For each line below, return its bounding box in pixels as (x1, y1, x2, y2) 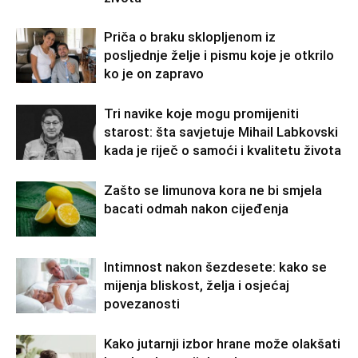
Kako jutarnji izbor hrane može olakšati (104, 336, 340, 352)
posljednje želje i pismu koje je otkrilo (104, 47, 334, 64)
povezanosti (104, 296, 180, 312)
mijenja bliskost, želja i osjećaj (104, 277, 289, 294)
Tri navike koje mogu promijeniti (104, 105, 299, 122)
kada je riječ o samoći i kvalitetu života (104, 142, 341, 159)
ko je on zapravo (104, 66, 204, 82)
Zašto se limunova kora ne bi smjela (104, 182, 322, 199)
